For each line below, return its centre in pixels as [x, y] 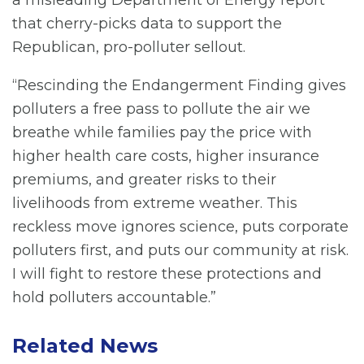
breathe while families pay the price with [162, 133]
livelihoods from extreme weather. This [155, 204]
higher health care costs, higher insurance [166, 156]
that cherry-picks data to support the [147, 24]
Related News [85, 346]
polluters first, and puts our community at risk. [180, 251]
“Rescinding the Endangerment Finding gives [179, 86]
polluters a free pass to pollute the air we [161, 109]
